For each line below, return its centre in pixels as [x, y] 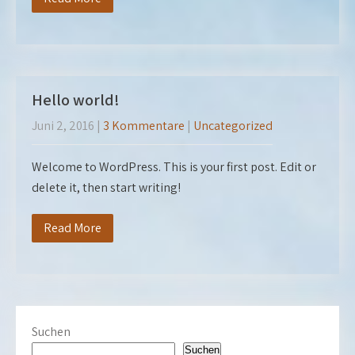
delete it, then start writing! [106, 187]
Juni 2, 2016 [63, 126]
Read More [73, 228]
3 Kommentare [144, 126]
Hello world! [76, 100]
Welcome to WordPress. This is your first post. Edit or [174, 167]
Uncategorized [233, 126]
